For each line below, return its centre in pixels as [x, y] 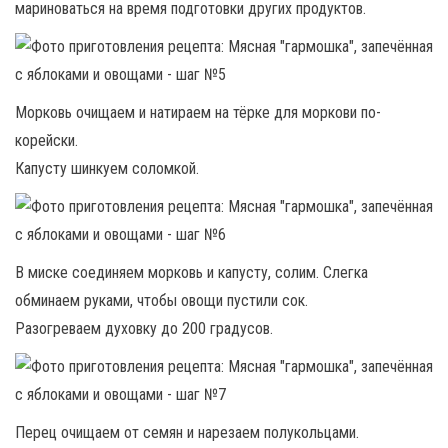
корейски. [46, 140]
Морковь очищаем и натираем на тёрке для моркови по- [198, 112]
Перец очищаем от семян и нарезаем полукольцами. [187, 432]
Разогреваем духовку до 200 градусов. [144, 328]
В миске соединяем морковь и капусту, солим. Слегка [191, 272]
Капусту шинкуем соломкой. [107, 168]
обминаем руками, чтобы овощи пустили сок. [161, 300]
